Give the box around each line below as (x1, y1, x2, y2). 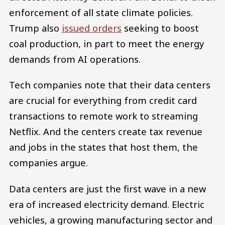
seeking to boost (122, 21, 199, 34)
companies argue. (9, 156, 88, 169)
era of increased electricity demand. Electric (9, 198, 204, 211)
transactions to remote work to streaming (9, 109, 198, 123)
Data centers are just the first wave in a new (9, 182, 206, 195)
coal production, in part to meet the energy (9, 37, 204, 50)
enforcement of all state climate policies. (9, 6, 193, 19)
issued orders (62, 21, 122, 34)
